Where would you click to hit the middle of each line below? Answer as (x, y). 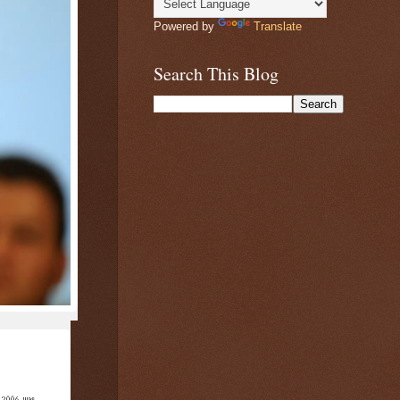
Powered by (186, 26)
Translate (278, 26)
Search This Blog (216, 74)
